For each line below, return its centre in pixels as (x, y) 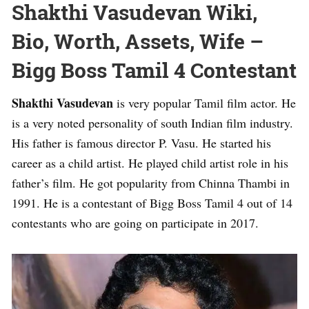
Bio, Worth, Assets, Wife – (138, 41)
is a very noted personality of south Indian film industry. (152, 122)
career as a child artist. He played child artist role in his (150, 162)
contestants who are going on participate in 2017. (135, 222)
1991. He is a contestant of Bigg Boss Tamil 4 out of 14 (152, 202)
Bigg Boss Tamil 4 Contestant (154, 70)
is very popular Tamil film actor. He (205, 102)
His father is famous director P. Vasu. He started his (141, 142)
